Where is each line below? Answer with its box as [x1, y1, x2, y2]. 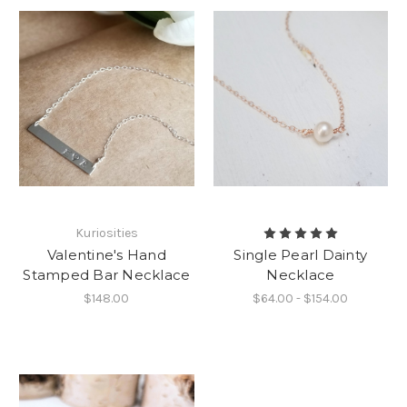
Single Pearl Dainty [233, 246, 368, 264]
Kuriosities [74, 225, 138, 242]
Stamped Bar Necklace [23, 266, 191, 284]
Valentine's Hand [46, 246, 166, 264]
